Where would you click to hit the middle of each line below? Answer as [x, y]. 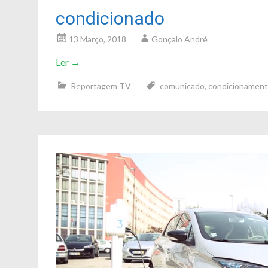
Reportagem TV [101, 86]
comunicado [182, 86]
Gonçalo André [179, 39]
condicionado [110, 18]
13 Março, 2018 [98, 39]
